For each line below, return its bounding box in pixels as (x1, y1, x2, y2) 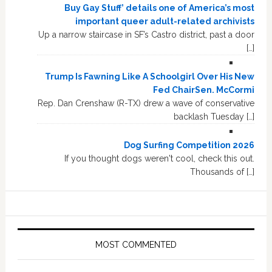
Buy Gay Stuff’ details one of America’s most (64, 3, 255, 13)
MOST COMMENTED (95, 240, 177, 250)
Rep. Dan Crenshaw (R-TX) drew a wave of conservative (38, 98, 255, 109)
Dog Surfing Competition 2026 (124, 140, 255, 151)
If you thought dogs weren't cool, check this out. (64, 154, 255, 164)
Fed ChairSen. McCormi (153, 85, 255, 95)
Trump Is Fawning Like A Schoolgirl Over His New (45, 72, 255, 82)
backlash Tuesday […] (174, 112, 255, 122)
